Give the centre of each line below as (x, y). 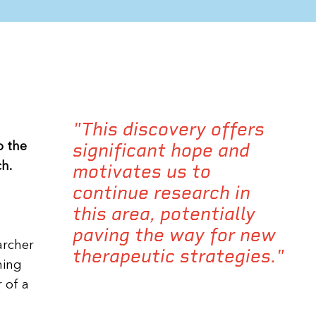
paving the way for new (174, 235)
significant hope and (161, 150)
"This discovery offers (169, 129)
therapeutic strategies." (178, 256)
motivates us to (142, 171)
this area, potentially (164, 213)
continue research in (162, 192)
